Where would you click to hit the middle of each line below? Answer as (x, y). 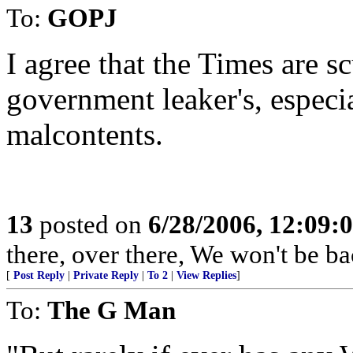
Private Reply (106, 275)
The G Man (111, 310)
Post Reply (39, 275)
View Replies (206, 275)
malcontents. (85, 134)
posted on (91, 224)
